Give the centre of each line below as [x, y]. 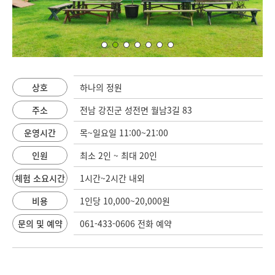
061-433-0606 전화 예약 [126, 223]
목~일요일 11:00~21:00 [124, 133]
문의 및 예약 [40, 223]
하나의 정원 [101, 87]
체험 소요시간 [40, 178]
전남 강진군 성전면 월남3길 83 [136, 110]
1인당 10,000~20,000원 [125, 201]
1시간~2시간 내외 [112, 178]
